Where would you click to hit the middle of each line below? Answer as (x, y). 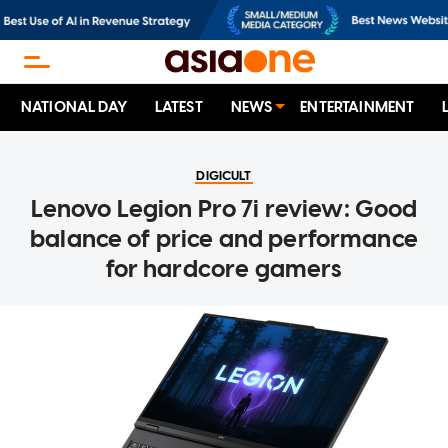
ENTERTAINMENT (357, 107)
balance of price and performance (224, 239)
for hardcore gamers (224, 269)
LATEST (178, 107)
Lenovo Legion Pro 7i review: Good (224, 209)
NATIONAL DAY (74, 107)
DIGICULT (224, 176)
